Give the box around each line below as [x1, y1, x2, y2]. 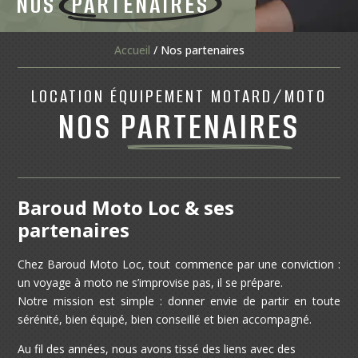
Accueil [113, 42, 150, 58]
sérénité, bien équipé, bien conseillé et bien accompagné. [18, 312, 312, 328]
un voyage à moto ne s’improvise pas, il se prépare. [18, 275, 284, 291]
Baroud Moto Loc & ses [18, 194, 235, 221]
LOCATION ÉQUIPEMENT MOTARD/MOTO [31, 85, 327, 108]
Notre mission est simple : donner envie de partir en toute [18, 293, 340, 309]
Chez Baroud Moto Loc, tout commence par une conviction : [18, 257, 340, 272]
